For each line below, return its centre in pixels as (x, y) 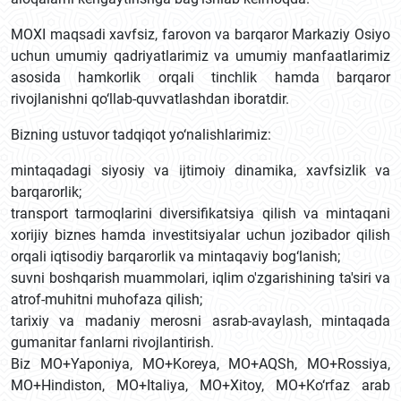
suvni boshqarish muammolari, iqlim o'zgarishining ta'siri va (200, 278)
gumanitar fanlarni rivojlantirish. (112, 342)
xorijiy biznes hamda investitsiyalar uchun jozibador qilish (200, 235)
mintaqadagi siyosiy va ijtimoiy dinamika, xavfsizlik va (200, 171)
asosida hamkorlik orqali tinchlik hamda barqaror (200, 77)
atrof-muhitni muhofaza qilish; (107, 299)
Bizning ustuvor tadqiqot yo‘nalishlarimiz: (141, 135)
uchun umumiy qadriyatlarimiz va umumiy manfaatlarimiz (200, 56)
